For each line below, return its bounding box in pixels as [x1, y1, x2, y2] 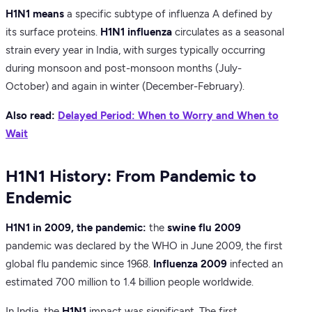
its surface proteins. [6, 26, 100, 39]
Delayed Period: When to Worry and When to [58, 109, 279, 123]
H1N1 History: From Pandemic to [6, 166, 256, 187]
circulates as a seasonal [172, 26, 284, 39]
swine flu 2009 [167, 221, 241, 235]
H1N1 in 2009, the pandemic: [6, 221, 146, 235]
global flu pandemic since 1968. [6, 258, 153, 271]
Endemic [6, 187, 72, 208]
